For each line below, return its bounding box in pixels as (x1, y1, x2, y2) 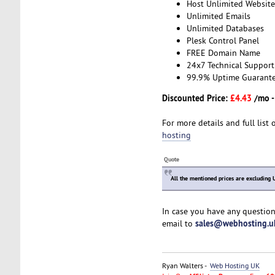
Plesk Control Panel (186, 34, 259, 46)
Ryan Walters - (161, 261, 210, 271)
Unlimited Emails (186, 10, 250, 21)
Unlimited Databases (186, 22, 264, 34)
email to (161, 218, 195, 230)
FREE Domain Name (186, 47, 260, 58)
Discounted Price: (161, 92, 230, 104)
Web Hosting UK (209, 261, 260, 271)
